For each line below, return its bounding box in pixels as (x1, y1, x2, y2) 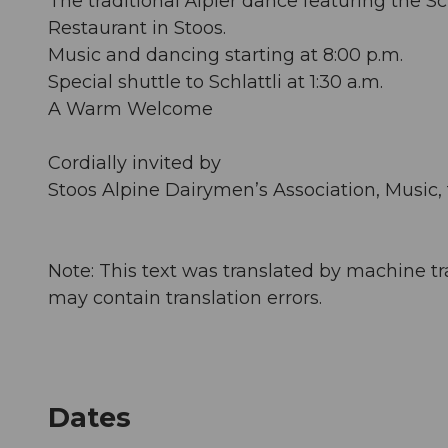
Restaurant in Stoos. (48, 16, 226, 39)
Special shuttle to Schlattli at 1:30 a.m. (48, 70, 383, 93)
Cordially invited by (48, 151, 221, 174)
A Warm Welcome (48, 97, 213, 120)
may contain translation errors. (48, 286, 322, 309)
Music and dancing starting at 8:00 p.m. (48, 43, 403, 66)
